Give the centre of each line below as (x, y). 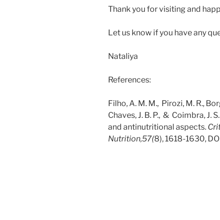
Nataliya (123, 56)
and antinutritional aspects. (158, 127)
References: (129, 80)
